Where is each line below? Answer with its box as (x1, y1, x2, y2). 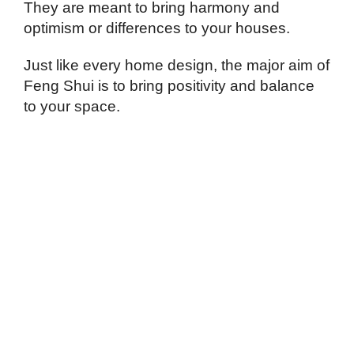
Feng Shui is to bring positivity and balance (24, 77, 314, 95)
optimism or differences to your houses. (24, 20, 290, 37)
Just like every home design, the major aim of (24, 57, 330, 74)
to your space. (24, 98, 120, 115)
